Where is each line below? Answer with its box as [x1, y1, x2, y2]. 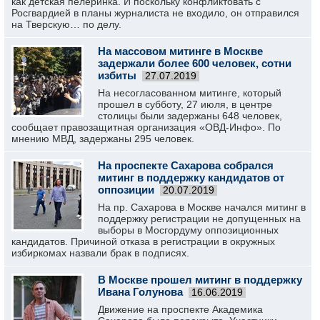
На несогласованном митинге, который [98, 87, 281, 99]
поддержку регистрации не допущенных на [98, 213, 301, 224]
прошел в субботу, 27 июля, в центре [98, 99, 272, 110]
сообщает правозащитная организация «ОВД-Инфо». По [11, 121, 281, 133]
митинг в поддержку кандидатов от [98, 171, 284, 184]
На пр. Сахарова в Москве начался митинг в [98, 201, 306, 213]
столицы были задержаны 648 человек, [98, 110, 282, 121]
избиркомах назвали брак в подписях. [11, 247, 189, 259]
